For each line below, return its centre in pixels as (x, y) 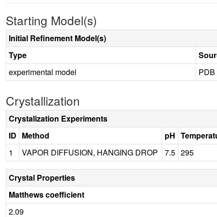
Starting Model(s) (51, 20)
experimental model (43, 72)
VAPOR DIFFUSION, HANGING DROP (90, 152)
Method (36, 135)
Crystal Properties (42, 177)
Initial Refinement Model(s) (57, 38)
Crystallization (43, 100)
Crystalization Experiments (58, 118)
